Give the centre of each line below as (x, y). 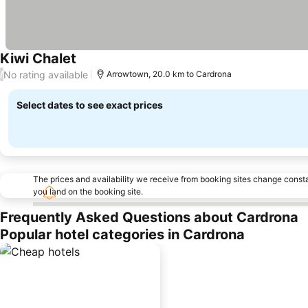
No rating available (46, 74)
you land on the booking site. (88, 191)
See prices (103, 66)
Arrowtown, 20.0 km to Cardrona (169, 74)
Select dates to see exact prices (90, 105)
